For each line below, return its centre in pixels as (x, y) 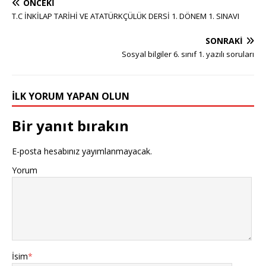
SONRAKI (224, 41)
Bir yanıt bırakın (70, 126)
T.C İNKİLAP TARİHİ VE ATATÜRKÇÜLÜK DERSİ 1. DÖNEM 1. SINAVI (126, 16)
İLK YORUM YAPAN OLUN (71, 96)
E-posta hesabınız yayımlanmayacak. (82, 151)
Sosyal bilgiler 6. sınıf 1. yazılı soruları (188, 54)
